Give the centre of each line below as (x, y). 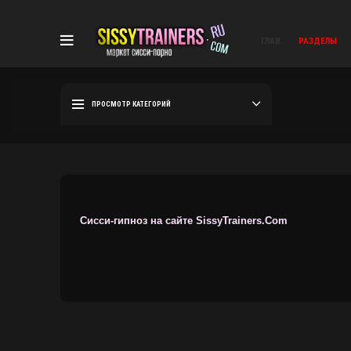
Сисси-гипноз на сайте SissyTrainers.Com (184, 221)
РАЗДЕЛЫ (318, 41)
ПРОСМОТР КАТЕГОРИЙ (131, 104)
